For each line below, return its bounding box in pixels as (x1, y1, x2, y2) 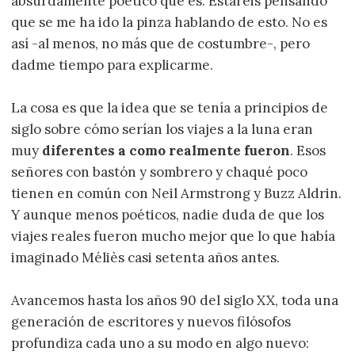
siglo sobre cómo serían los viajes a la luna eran (11, 120, 314, 138)
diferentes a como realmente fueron (42, 141, 291, 159)
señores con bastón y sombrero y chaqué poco (11, 162, 308, 181)
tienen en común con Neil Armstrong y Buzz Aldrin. (11, 184, 342, 202)
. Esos (290, 141, 326, 159)
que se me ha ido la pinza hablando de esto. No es (11, 13, 328, 31)
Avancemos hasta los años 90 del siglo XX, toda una (11, 292, 339, 310)
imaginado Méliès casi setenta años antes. (11, 248, 281, 266)
